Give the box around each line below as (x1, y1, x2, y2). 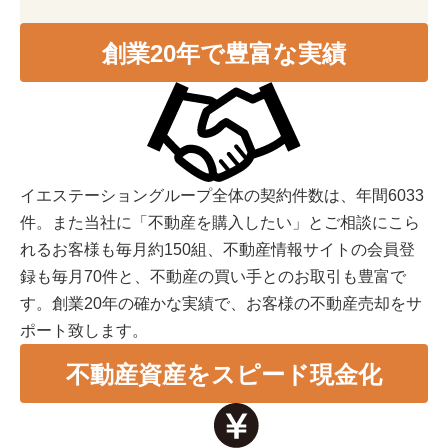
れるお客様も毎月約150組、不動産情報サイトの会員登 (20, 241, 415, 259)
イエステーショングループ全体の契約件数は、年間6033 (20, 187, 424, 205)
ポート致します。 (20, 322, 148, 340)
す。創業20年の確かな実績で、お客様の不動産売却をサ (20, 295, 422, 313)
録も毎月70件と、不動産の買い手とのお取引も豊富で (20, 268, 406, 286)
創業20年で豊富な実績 (102, 40, 346, 68)
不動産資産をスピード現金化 (66, 361, 382, 389)
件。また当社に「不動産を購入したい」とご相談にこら (20, 214, 420, 232)
